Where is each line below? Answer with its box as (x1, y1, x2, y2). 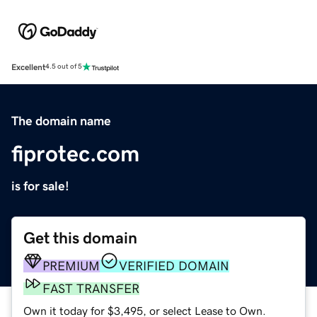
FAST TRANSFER (42, 282, 139, 295)
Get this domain (23, 229, 137, 246)
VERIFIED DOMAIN (119, 259, 229, 272)
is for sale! (11, 179, 69, 192)
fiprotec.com (11, 142, 139, 165)
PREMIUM (42, 259, 100, 272)
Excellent (11, 62, 45, 71)
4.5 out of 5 (45, 63, 82, 71)
